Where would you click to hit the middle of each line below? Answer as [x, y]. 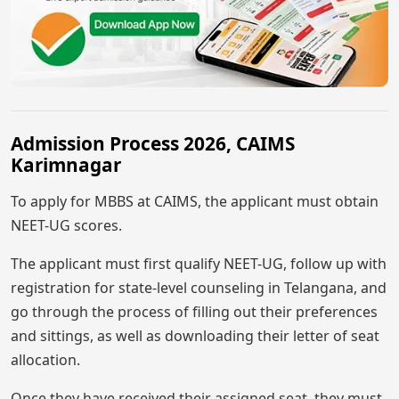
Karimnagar [66, 165]
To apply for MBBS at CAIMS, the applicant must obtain [195, 202]
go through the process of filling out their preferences [194, 312]
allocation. [45, 360]
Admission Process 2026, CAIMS [153, 144]
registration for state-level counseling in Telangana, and [199, 288]
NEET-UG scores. [66, 226]
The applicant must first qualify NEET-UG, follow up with [199, 264]
